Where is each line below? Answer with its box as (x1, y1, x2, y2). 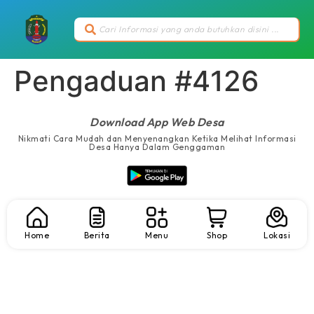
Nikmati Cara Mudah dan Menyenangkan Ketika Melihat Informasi (18, 133, 296, 144)
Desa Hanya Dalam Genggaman (89, 142, 225, 153)
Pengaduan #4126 (14, 64, 259, 99)
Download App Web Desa (90, 115, 224, 130)
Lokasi (264, 229, 291, 240)
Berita (83, 229, 110, 240)
